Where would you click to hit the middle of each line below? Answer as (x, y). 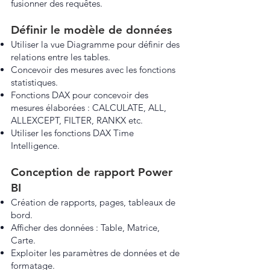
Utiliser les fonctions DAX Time (72, 133)
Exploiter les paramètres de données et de (95, 253)
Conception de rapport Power (92, 172)
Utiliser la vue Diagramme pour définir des (95, 44)
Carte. (23, 240)
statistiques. (34, 82)
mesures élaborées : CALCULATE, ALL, (89, 108)
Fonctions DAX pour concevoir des (80, 95)
